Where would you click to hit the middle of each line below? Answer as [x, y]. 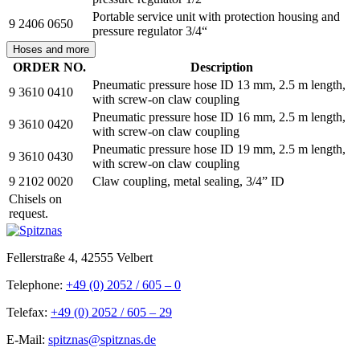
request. [29, 213]
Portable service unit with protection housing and [216, 16]
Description [222, 67]
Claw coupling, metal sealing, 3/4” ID [188, 181]
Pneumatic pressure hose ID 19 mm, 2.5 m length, [219, 149]
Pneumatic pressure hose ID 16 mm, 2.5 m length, [219, 117]
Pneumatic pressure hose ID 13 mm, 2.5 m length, [219, 84]
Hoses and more [51, 49]
